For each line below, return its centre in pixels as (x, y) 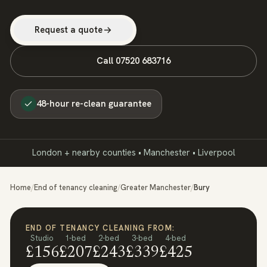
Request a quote (68, 30)
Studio (42, 238)
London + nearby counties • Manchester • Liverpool (133, 153)
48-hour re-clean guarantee (94, 103)
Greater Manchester (156, 187)
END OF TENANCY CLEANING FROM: (100, 228)
